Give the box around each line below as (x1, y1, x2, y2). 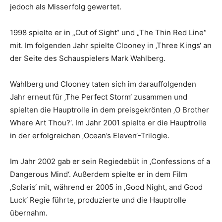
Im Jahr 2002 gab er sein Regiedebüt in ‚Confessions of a (10, 157, 210, 166)
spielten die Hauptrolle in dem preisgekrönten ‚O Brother (10, 105, 209, 114)
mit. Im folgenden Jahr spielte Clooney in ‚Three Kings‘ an (10, 41, 212, 50)
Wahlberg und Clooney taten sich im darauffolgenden (10, 79, 196, 89)
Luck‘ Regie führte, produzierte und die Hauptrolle (10, 195, 186, 205)
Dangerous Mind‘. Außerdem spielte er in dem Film (10, 169, 187, 179)
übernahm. (10, 208, 48, 218)
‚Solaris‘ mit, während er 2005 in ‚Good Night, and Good (10, 182, 203, 192)
